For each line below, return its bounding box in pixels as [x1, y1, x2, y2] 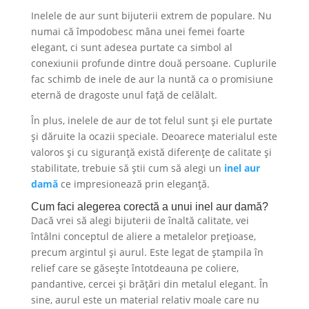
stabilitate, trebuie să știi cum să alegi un [30, 161, 224, 175]
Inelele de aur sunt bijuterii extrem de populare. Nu [30, 8, 272, 22]
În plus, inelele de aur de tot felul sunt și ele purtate [30, 113, 272, 127]
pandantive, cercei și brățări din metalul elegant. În [30, 277, 268, 290]
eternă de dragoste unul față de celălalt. [30, 88, 220, 101]
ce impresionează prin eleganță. [57, 177, 210, 190]
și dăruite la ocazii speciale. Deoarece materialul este [30, 129, 277, 143]
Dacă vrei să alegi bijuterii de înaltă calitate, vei [30, 213, 249, 227]
